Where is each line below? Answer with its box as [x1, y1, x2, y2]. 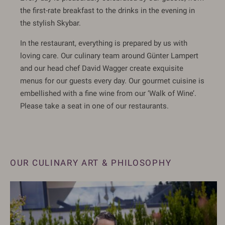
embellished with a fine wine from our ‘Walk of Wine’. [20, 88, 196, 98]
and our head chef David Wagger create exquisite [20, 63, 183, 73]
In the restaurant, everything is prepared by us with [20, 38, 187, 48]
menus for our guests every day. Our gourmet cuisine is [20, 76, 204, 85]
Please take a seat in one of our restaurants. [20, 101, 169, 110]
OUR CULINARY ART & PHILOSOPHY [10, 157, 172, 168]
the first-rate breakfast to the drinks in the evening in [20, 6, 195, 15]
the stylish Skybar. [20, 18, 81, 28]
